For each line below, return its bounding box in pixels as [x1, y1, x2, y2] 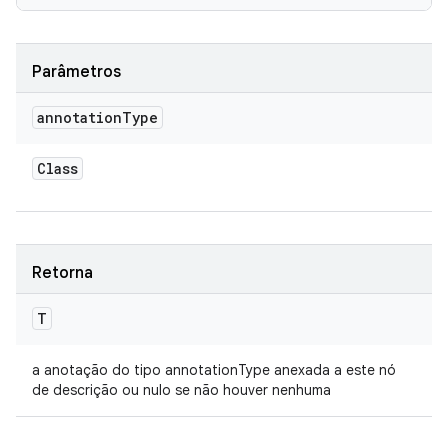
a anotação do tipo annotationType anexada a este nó [32, 361, 396, 379]
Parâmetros [32, 62, 121, 82]
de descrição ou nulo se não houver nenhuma [32, 381, 331, 399]
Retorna [32, 263, 93, 283]
